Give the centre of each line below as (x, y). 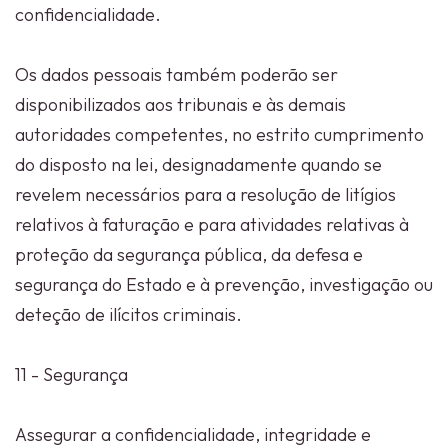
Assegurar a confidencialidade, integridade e (193, 434)
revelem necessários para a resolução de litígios (205, 194)
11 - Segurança (71, 374)
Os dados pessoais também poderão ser (176, 74)
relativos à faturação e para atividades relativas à (212, 224)
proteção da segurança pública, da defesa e (189, 254)
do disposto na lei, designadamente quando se (198, 164)
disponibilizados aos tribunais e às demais (180, 104)
